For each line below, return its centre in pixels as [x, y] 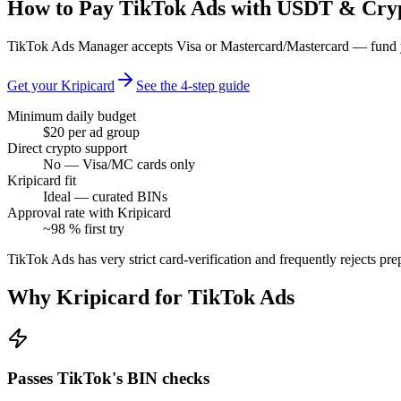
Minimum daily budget [72, 115]
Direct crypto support [67, 148]
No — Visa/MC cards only [119, 164]
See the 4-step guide [193, 85]
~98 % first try [84, 228]
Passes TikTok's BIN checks [108, 379]
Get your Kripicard [61, 85]
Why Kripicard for [98, 297]
